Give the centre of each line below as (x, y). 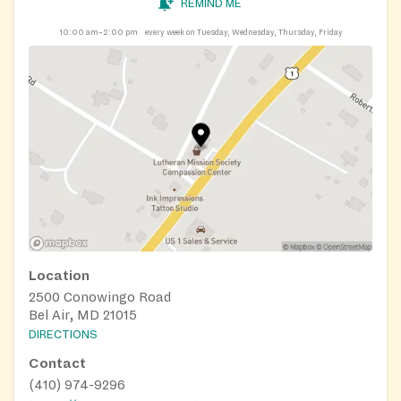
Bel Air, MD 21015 (83, 315)
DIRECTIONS (63, 335)
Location (59, 275)
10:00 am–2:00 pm (98, 32)
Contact (57, 364)
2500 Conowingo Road (100, 297)
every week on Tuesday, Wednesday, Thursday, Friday (243, 32)
